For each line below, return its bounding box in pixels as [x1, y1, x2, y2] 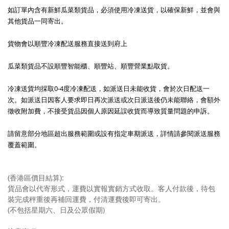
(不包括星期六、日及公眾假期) [8, 205, 105, 215]
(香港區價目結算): [8, 173, 64, 182]
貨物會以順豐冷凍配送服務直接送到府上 [8, 39, 129, 48]
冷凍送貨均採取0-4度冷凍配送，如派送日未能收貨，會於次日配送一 [8, 84, 210, 93]
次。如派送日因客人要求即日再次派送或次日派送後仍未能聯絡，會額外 [8, 95, 220, 104]
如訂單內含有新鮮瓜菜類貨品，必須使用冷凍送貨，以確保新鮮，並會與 [8, 5, 220, 14]
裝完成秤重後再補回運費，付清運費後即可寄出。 [8, 194, 165, 204]
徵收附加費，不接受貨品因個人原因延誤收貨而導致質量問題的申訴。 [8, 106, 214, 116]
